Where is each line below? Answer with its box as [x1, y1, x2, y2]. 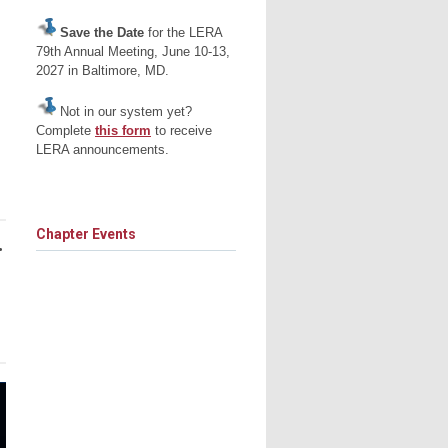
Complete [36, 123, 95, 139]
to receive [151, 123, 212, 139]
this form [95, 123, 151, 139]
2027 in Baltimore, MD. [36, 63, 169, 79]
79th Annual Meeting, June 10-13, [36, 44, 230, 60]
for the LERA [148, 25, 222, 41]
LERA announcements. [36, 142, 169, 158]
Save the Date [60, 25, 144, 41]
